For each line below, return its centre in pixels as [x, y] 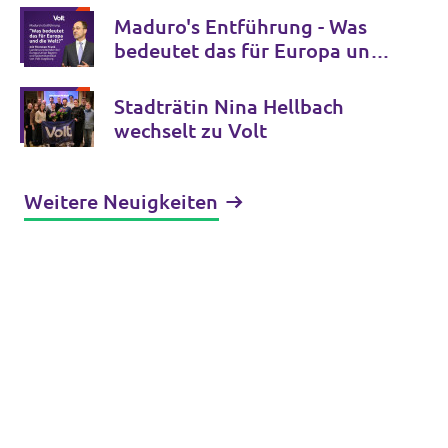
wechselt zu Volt [190, 130]
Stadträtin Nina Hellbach [229, 106]
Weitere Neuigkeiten [121, 201]
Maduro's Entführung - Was [240, 26]
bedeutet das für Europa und [248, 50]
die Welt [153, 74]
